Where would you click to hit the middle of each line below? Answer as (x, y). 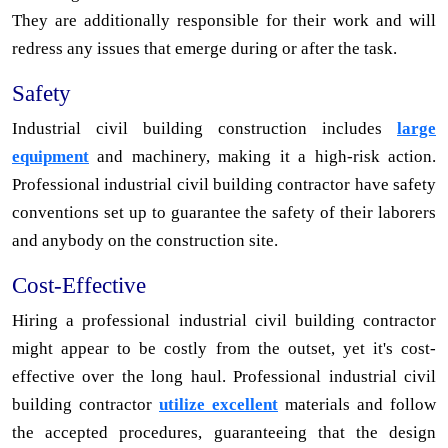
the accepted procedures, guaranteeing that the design (224, 432)
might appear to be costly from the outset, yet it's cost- (224, 348)
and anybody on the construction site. (145, 240)
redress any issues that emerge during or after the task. (204, 48)
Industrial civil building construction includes (204, 128)
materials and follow (357, 404)
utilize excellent (218, 404)
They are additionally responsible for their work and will (224, 20)
